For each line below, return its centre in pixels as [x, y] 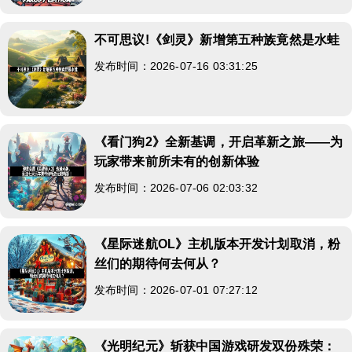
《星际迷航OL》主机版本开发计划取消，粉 [218, 244]
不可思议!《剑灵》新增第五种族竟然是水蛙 [217, 40]
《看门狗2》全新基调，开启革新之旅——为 [219, 142]
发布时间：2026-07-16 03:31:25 [183, 66]
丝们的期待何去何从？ [158, 264]
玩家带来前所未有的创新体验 [177, 161]
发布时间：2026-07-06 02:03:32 [183, 188]
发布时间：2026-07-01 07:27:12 [183, 290]
